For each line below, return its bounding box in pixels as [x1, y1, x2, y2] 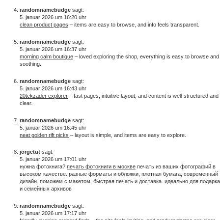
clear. [20, 100, 32, 106]
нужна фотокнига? [20, 164, 67, 170]
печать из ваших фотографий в [136, 164, 216, 170]
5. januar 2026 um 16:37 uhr [20, 46, 86, 52]
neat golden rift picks [20, 132, 69, 138]
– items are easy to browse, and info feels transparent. [68, 22, 199, 28]
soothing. [20, 60, 41, 67]
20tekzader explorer [20, 92, 68, 99]
